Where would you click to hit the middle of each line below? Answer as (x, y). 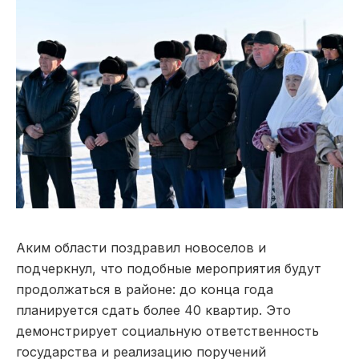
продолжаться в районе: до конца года (145, 289)
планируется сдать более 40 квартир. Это (153, 310)
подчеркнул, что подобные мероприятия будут (169, 268)
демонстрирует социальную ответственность (167, 331)
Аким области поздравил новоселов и (141, 247)
